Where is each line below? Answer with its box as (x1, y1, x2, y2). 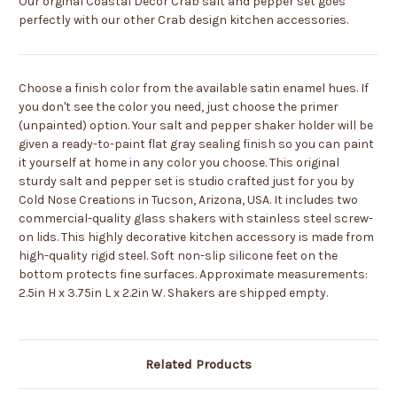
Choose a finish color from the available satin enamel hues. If (19, 81, 369, 97)
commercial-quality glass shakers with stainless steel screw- (19, 211, 373, 227)
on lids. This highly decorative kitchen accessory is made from (19, 230, 374, 245)
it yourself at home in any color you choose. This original (19, 155, 339, 171)
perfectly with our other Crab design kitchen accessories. (19, 12, 348, 28)
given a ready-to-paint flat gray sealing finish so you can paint (19, 136, 374, 152)
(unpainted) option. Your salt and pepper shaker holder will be (19, 118, 373, 134)
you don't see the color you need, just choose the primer (19, 99, 339, 115)
